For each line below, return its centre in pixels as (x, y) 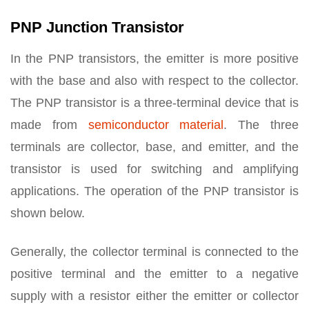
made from (49, 125)
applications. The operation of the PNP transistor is (154, 191)
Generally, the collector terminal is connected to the (154, 252)
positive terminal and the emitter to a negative (154, 274)
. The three (261, 125)
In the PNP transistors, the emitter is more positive (154, 59)
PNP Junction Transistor (97, 27)
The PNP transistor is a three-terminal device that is (154, 103)
